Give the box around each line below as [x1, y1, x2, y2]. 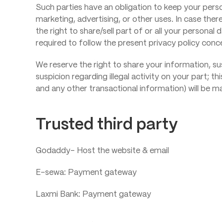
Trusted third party [36, 117, 177, 132]
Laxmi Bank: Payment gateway [36, 191, 151, 198]
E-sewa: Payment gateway [36, 169, 137, 176]
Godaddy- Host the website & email [36, 147, 169, 155]
